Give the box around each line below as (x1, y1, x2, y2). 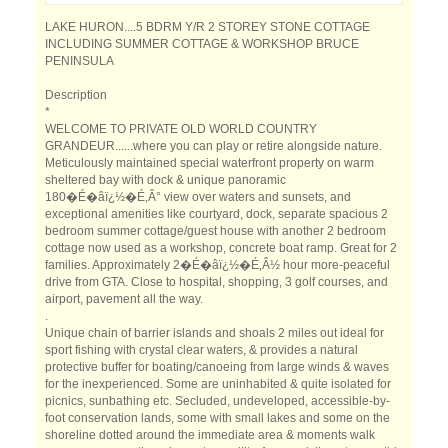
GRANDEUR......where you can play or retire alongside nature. (45, 139, 382, 153)
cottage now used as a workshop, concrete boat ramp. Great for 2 (45, 241, 397, 255)
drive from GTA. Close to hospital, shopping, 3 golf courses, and (45, 275, 388, 289)
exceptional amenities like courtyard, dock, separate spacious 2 (45, 207, 388, 221)
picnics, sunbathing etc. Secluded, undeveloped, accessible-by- (45, 394, 390, 408)
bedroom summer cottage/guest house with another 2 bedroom (45, 224, 386, 238)
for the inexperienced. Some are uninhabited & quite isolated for (45, 377, 391, 391)
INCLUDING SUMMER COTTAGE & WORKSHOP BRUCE (45, 37, 359, 51)
